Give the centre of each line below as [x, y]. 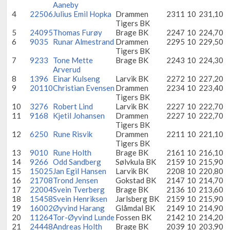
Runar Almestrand [83, 42]
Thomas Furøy [78, 32]
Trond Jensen [75, 180]
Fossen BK [133, 217]
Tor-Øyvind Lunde [84, 217]
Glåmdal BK [135, 208]
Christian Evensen [84, 88]
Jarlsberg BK [137, 199]
